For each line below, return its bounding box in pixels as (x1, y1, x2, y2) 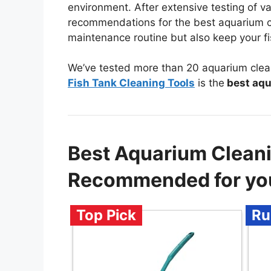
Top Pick (76, 206, 136, 224)
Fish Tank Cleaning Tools (68, 77, 195, 90)
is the (195, 77, 224, 90)
